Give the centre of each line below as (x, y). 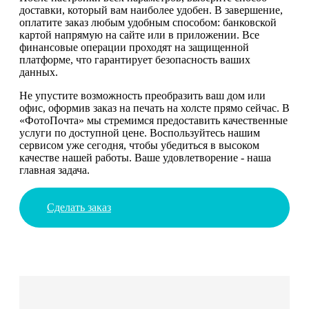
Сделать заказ (79, 207)
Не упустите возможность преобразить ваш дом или (142, 95)
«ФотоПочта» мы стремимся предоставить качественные (153, 120)
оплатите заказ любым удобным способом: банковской (148, 22)
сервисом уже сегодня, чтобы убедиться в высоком (139, 145)
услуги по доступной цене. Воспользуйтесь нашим (140, 132)
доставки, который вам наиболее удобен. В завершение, (151, 10)
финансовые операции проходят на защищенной (134, 47)
